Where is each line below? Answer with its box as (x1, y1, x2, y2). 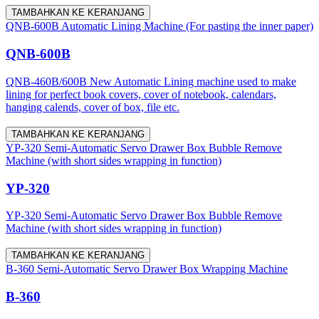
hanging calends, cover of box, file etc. (6, 100, 179, 113)
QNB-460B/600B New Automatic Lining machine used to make (6, 75, 296, 88)
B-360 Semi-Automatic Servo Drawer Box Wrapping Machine (6, 263, 288, 276)
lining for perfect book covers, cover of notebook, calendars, (6, 88, 276, 100)
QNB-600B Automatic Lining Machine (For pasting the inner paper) (6, 20, 313, 33)
